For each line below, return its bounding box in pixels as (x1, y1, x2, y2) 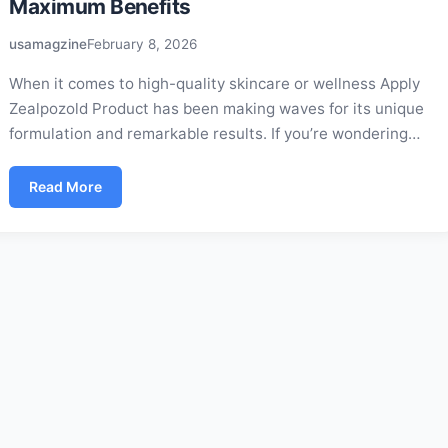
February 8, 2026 (87, 36, 198, 52)
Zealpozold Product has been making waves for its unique (9, 99, 425, 118)
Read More (29, 178, 103, 195)
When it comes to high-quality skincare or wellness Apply (9, 74, 421, 93)
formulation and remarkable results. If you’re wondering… (9, 124, 421, 143)
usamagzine (9, 36, 88, 52)
